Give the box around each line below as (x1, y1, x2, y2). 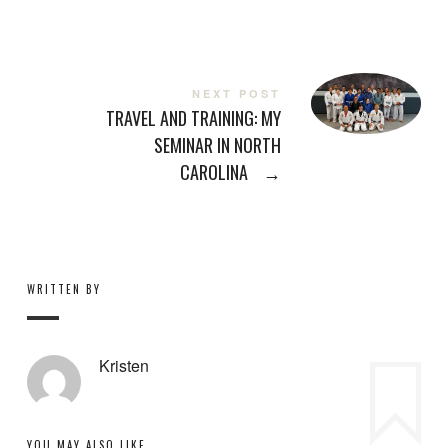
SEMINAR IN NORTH (154, 131, 282, 158)
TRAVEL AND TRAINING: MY (106, 104, 282, 131)
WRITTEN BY (26, 280, 101, 297)
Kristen (98, 353, 149, 377)
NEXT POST (192, 85, 282, 101)
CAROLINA (180, 158, 253, 185)
